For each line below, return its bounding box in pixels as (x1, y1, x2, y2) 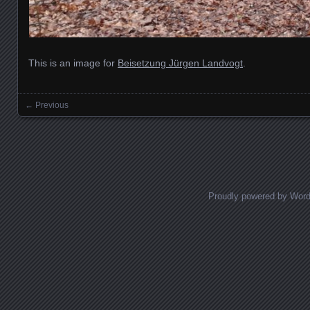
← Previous (25, 100, 69, 110)
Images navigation (18, 109, 161, 129)
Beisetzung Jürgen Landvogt (118, 57, 243, 69)
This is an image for (28, 57, 118, 69)
